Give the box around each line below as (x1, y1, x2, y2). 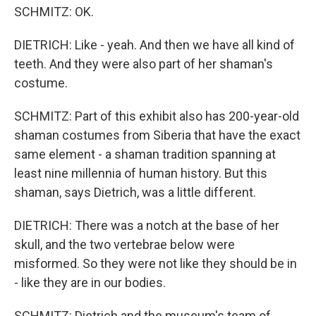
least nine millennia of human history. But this (14, 166, 267, 181)
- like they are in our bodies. (14, 275, 166, 290)
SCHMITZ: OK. (14, 4, 94, 19)
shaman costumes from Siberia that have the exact (14, 128, 300, 142)
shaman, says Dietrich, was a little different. (14, 185, 256, 200)
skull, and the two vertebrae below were (14, 237, 235, 252)
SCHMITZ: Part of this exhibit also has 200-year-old (14, 109, 299, 123)
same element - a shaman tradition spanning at (14, 147, 276, 162)
